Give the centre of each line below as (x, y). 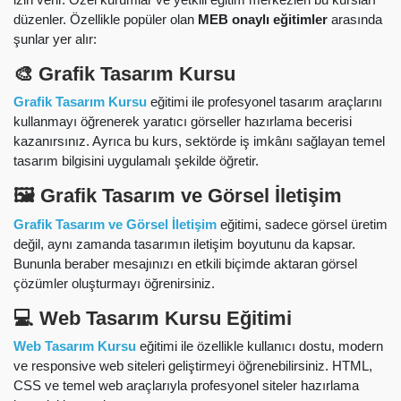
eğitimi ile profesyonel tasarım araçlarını (264, 102)
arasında (355, 19)
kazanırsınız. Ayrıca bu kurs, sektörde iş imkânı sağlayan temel (199, 141)
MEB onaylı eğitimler (263, 19)
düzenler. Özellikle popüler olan (106, 19)
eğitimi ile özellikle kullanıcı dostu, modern (260, 346)
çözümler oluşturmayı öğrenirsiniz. (114, 283)
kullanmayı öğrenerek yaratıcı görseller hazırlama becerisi (183, 122)
